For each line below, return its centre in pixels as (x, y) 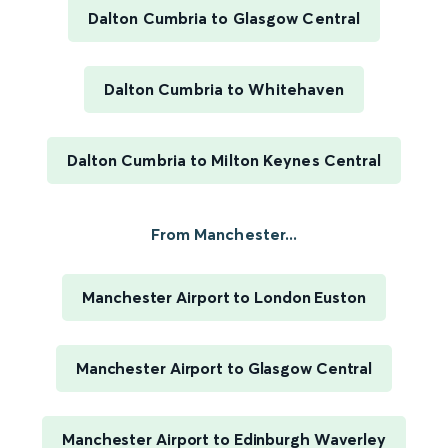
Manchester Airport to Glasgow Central (224, 368)
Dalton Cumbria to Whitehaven (224, 89)
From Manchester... (224, 234)
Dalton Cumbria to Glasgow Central (224, 18)
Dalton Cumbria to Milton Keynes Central (224, 160)
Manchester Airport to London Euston (224, 297)
